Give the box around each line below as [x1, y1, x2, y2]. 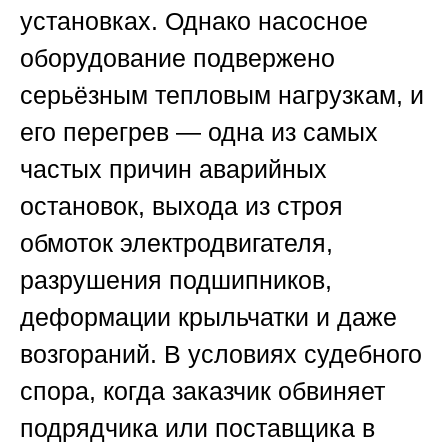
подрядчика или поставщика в [20, 414, 375, 443]
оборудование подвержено [20, 44, 335, 73]
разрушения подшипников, [20, 266, 332, 295]
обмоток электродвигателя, [20, 229, 333, 258]
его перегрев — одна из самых [20, 118, 378, 147]
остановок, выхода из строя [20, 192, 343, 221]
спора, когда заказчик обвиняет [20, 377, 385, 406]
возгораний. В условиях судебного [20, 340, 422, 369]
